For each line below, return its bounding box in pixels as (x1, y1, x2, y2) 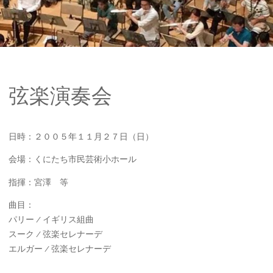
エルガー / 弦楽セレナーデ (8, 244, 111, 254)
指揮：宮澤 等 (8, 177, 68, 187)
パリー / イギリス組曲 (8, 214, 94, 225)
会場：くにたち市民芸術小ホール (8, 154, 136, 165)
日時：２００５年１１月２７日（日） (8, 131, 154, 141)
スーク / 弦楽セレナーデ (8, 229, 102, 239)
